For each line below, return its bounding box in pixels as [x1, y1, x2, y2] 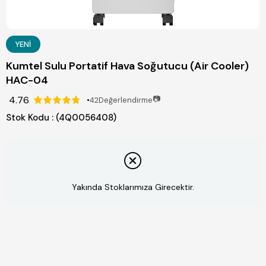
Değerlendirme [99, 94, 153, 105]
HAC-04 [6, 73, 48, 87]
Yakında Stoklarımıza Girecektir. [72, 182, 194, 193]
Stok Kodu [6, 112, 49, 123]
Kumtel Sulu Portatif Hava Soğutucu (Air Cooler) [6, 59, 249, 73]
